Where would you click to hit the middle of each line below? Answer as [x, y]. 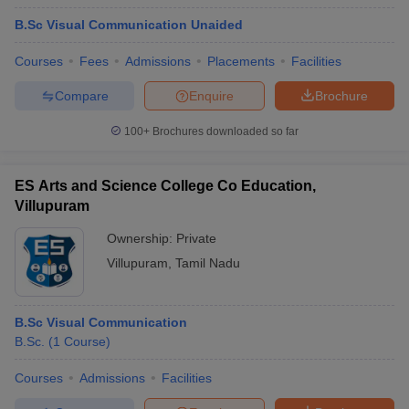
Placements [241, 61]
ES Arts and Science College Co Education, [165, 186]
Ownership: [142, 238]
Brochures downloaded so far [224, 131]
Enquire [211, 95]
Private [196, 238]
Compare [81, 95]
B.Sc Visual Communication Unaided [129, 25]
